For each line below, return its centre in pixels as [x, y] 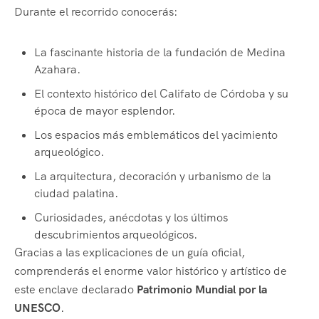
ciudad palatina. [76, 194]
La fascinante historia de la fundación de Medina [160, 53]
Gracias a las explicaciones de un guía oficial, [130, 253]
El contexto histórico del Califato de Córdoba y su [161, 94]
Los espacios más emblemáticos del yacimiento [156, 135]
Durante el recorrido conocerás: [96, 12]
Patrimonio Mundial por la [202, 290]
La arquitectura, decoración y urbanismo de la [153, 177]
